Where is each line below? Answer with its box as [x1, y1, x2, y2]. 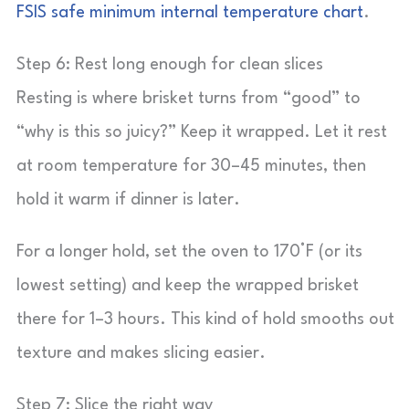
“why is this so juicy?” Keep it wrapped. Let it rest [16, 124, 387, 141]
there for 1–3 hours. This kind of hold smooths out [16, 311, 394, 328]
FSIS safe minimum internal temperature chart [16, 5, 363, 21]
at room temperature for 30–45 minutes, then [16, 158, 366, 174]
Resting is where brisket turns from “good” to [16, 90, 361, 107]
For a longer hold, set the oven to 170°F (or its [16, 244, 362, 260]
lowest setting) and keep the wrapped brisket [16, 278, 359, 294]
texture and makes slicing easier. [16, 345, 266, 362]
